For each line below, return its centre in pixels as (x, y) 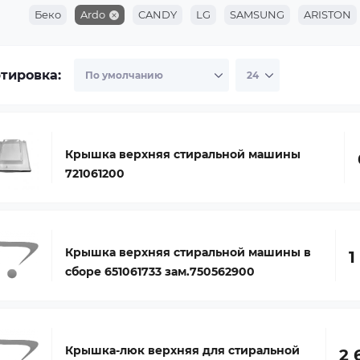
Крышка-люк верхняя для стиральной (182, 350)
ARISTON (327, 14)
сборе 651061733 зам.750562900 (160, 272)
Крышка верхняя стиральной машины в (188, 252)
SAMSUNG (257, 14)
